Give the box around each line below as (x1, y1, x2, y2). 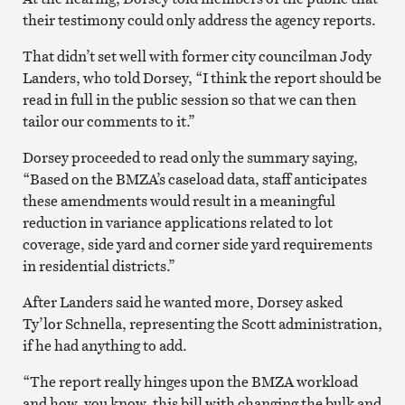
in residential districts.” (22, 255, 175, 276)
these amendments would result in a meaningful (22, 190, 335, 211)
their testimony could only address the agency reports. (22, 9, 376, 30)
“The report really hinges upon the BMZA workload (22, 371, 358, 391)
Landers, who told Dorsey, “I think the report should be (22, 67, 381, 88)
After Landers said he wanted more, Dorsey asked (22, 291, 343, 312)
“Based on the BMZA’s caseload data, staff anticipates (22, 168, 367, 189)
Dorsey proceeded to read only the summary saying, (22, 146, 358, 167)
